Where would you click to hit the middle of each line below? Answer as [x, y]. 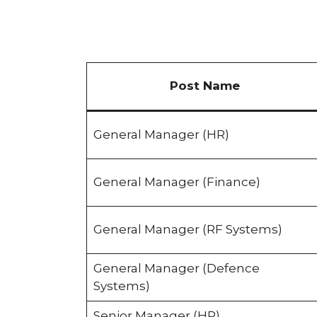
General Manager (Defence [176, 269]
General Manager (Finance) [177, 182]
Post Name [204, 86]
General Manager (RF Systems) [188, 230]
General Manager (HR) [161, 135]
